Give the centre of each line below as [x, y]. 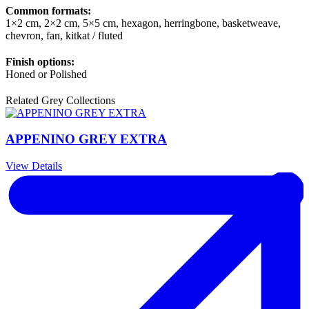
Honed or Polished [46, 74]
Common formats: [48, 10]
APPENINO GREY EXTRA [86, 139]
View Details [34, 166]
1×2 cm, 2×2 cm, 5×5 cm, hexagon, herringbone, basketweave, [143, 23]
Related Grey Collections [60, 100]
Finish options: [40, 61]
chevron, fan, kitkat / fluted [64, 35]
